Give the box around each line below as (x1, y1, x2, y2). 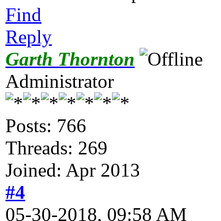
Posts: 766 (5, 115, 86, 137)
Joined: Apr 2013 (5, 159, 140, 181)
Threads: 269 (5, 137, 108, 159)
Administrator (5, 71, 114, 92)
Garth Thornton (5, 48, 135, 70)
